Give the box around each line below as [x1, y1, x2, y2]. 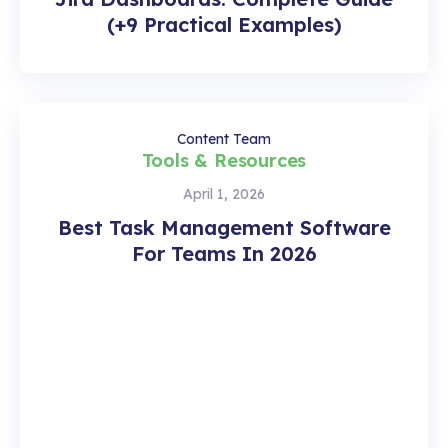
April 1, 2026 [183, 184, 265, 203]
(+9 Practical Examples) [106, 11, 342, 37]
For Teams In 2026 [131, 240, 317, 266]
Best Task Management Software [57, 214, 391, 240]
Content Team [177, 129, 271, 148]
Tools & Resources [141, 148, 307, 172]
